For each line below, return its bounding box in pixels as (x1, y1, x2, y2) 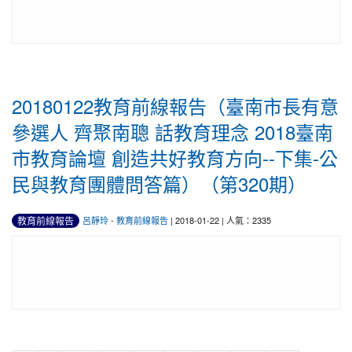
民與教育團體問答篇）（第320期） (12, 170, 306, 197)
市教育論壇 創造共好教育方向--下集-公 (12, 144, 338, 171)
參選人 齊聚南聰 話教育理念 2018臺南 (12, 118, 333, 145)
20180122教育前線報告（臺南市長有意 (12, 92, 339, 119)
